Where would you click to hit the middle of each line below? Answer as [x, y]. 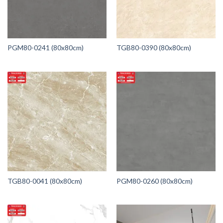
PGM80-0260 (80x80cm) [154, 181]
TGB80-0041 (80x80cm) [45, 181]
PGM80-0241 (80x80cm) [45, 48]
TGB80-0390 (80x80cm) [154, 48]
